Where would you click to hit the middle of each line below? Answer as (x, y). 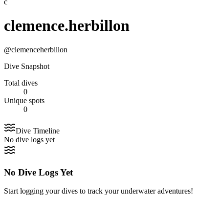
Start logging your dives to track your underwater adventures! (99, 191)
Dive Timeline (38, 131)
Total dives (21, 83)
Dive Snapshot (27, 66)
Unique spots (24, 100)
